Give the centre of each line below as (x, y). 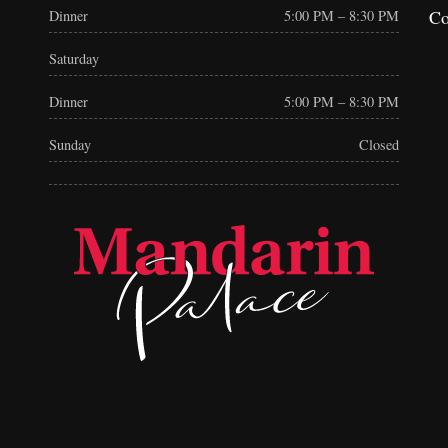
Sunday (70, 145)
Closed (379, 145)
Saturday (74, 59)
